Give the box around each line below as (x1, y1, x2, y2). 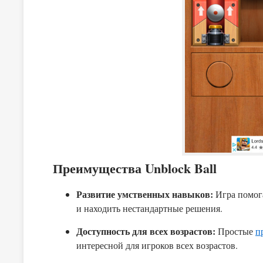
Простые (215, 225, 255, 237)
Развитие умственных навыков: (76, 187, 213, 201)
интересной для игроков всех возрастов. (76, 239, 238, 251)
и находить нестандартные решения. (76, 202, 222, 214)
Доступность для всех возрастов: (76, 224, 215, 238)
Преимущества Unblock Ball (53, 159, 217, 178)
